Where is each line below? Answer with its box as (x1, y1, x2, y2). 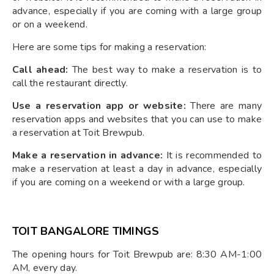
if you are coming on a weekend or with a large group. (12, 175, 245, 189)
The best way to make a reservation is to (68, 62, 262, 76)
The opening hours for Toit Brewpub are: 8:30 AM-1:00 (12, 247, 262, 261)
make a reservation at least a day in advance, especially (12, 161, 262, 176)
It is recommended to (163, 148, 262, 162)
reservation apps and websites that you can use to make (12, 112, 262, 126)
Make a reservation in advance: (12, 148, 163, 162)
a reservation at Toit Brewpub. (12, 125, 145, 139)
